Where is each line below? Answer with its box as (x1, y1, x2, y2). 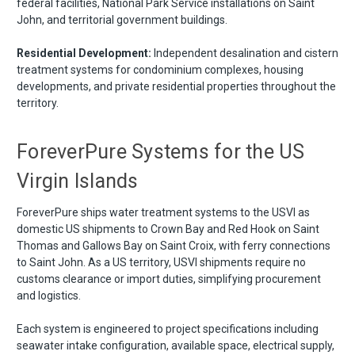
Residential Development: (17, 46, 151, 59)
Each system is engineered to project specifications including (17, 322, 319, 335)
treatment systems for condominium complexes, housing (17, 63, 303, 76)
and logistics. (17, 288, 81, 302)
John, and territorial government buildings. (17, 13, 227, 26)
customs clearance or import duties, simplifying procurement (17, 272, 321, 285)
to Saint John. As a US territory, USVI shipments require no (17, 255, 306, 269)
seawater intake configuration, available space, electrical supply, (17, 338, 334, 352)
